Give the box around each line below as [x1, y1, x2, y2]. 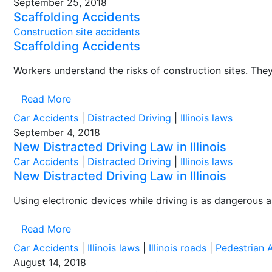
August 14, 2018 [13, 256, 86, 268]
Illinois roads [149, 242, 206, 254]
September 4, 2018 [13, 126, 100, 138]
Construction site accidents [13, 25, 140, 38]
